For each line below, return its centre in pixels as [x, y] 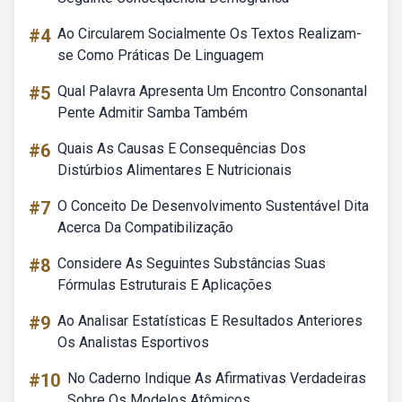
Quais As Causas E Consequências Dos [182, 149]
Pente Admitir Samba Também [153, 113]
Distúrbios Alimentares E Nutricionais [175, 170]
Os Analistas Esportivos [133, 342]
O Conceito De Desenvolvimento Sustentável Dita [213, 206]
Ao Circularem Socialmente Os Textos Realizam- [210, 34]
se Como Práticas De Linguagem [161, 55]
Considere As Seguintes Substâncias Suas [192, 263]
